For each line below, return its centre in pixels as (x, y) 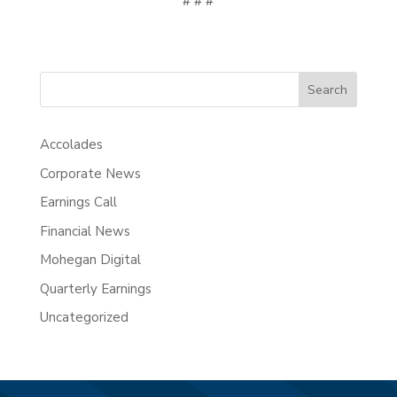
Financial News (85, 231)
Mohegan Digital (90, 260)
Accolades (71, 144)
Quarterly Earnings (95, 288)
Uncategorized (84, 317)
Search (328, 90)
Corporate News (90, 173)
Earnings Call (78, 202)
